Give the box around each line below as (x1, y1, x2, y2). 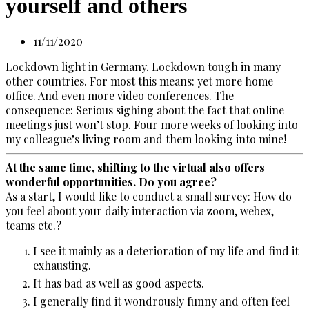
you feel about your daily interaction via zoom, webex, (6, 203, 274, 218)
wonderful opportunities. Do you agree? (6, 174, 217, 189)
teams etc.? (6, 217, 61, 232)
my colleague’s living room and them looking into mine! (6, 131, 286, 146)
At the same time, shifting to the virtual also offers (6, 159, 265, 175)
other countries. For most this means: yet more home (6, 73, 273, 88)
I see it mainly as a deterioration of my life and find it (33, 243, 299, 258)
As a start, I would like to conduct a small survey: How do (6, 188, 292, 203)
